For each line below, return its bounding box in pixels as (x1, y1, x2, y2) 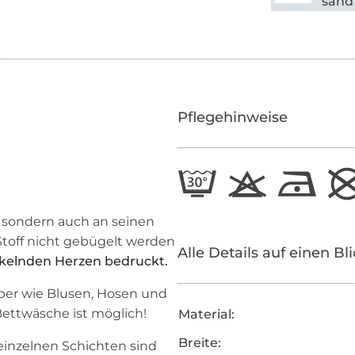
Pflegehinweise (177, 109, 288, 127)
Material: (177, 307, 235, 323)
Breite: (177, 335, 221, 351)
